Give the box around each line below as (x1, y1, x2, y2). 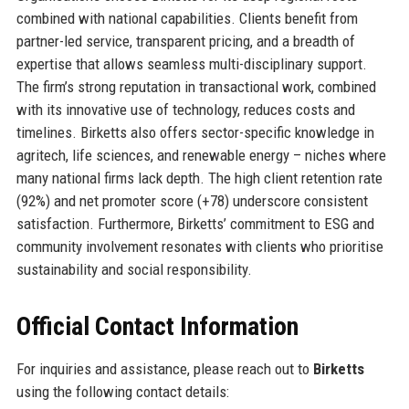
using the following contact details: (16, 383, 229, 402)
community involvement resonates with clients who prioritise (16, 237, 383, 257)
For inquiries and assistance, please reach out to (16, 360, 313, 379)
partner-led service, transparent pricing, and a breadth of (16, 32, 355, 51)
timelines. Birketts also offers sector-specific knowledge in (16, 123, 374, 142)
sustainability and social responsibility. (16, 260, 252, 279)
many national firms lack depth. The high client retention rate (16, 169, 383, 188)
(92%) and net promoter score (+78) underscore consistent (16, 192, 368, 211)
